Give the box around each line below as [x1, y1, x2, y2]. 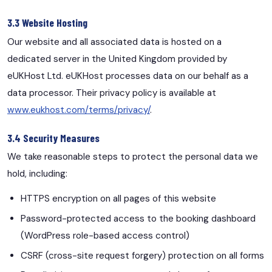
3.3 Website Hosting [7, 16, 87, 30]
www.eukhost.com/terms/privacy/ [7, 103, 150, 116]
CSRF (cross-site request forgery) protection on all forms [21, 249, 265, 262]
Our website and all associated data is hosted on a [7, 35, 222, 48]
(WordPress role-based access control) [21, 229, 190, 242]
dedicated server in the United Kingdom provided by [7, 52, 227, 65]
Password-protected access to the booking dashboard [21, 212, 256, 225]
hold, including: [7, 168, 67, 180]
